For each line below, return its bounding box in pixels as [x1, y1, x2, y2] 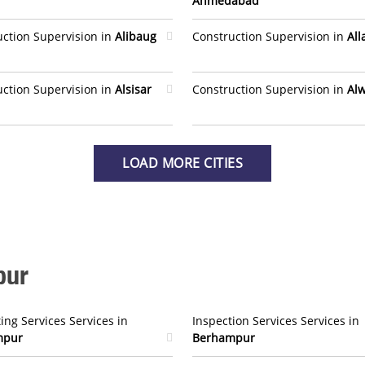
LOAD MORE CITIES [122, 154, 243, 172]
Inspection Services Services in [192, 313, 359, 328]
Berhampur [192, 330, 255, 345]
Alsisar [115, 81, 152, 97]
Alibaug [115, 29, 156, 44]
